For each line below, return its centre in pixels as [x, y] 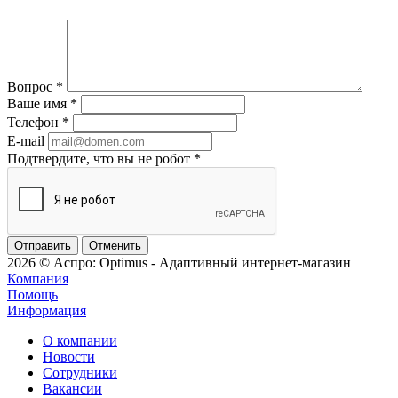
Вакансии [72, 388]
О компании [80, 340]
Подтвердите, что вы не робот [100, 158]
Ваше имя [39, 103]
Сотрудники [80, 372]
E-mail [26, 140]
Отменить [115, 245]
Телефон [35, 122]
